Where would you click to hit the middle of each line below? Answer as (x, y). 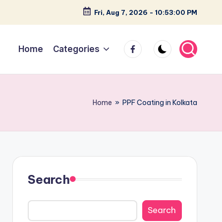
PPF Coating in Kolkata (160, 102)
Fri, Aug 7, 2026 (121, 12)
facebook (143, 46)
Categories (76, 49)
